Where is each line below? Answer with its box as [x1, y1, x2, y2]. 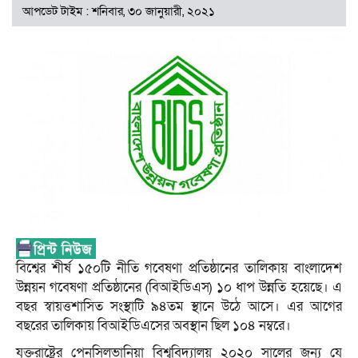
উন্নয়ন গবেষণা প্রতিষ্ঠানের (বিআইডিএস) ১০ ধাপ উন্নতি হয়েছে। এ [16, 277, 342, 296]
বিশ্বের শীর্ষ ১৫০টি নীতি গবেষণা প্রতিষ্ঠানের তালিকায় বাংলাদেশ [16, 258, 342, 277]
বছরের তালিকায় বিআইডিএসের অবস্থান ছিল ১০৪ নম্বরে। [16, 316, 291, 335]
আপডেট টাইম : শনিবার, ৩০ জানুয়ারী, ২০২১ [22, 3, 215, 20]
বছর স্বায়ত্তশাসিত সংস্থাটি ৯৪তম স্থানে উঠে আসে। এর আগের [16, 296, 342, 316]
